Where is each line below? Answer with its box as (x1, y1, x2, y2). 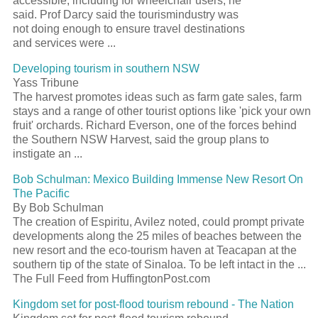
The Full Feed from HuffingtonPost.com (13, 272, 210, 285)
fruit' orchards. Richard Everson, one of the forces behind (13, 119, 297, 131)
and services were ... (13, 36, 116, 49)
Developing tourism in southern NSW (13, 62, 199, 75)
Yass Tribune (13, 76, 79, 89)
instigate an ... (13, 147, 82, 160)
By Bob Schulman (13, 201, 104, 214)
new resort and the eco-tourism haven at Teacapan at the (13, 243, 297, 256)
